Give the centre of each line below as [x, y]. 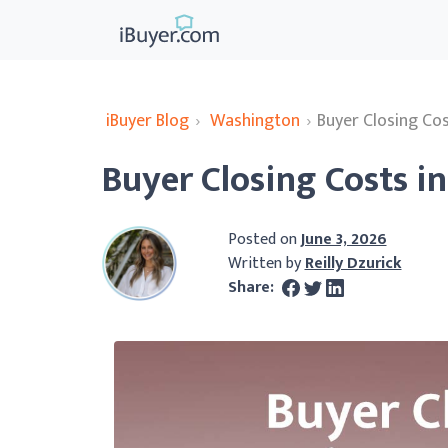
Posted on [264, 239]
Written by [266, 263]
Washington [255, 121]
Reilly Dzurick [353, 263]
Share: [252, 287]
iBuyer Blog [147, 121]
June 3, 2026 [343, 239]
